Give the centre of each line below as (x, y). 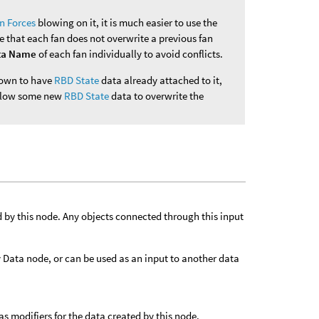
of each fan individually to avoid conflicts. (130, 53)
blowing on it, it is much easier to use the (127, 22)
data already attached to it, (161, 80)
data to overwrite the (157, 95)
